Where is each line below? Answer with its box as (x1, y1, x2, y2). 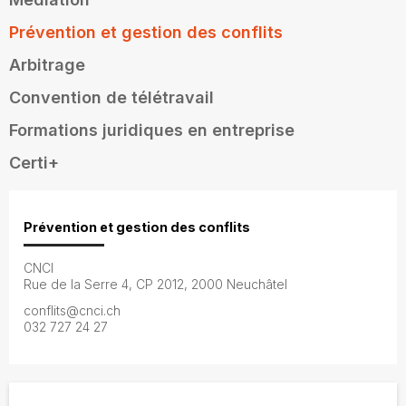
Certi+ (9, 153, 59, 172)
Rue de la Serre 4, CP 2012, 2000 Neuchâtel (24, 276, 287, 292)
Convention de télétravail (9, 88, 214, 107)
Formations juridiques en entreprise (9, 121, 295, 140)
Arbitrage (9, 55, 85, 74)
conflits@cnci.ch (24, 303, 121, 319)
